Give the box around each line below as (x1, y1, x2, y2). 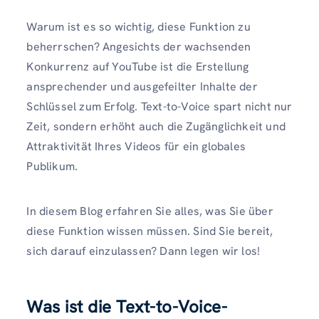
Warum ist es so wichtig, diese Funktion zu (26, 19, 251, 34)
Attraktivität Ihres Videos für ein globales (26, 138, 246, 154)
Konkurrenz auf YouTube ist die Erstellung (26, 58, 249, 74)
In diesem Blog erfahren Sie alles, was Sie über (26, 204, 273, 219)
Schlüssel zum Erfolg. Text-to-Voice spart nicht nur (26, 98, 293, 114)
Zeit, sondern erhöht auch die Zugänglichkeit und (26, 118, 286, 134)
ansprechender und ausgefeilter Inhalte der (26, 78, 258, 94)
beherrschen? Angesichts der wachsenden (26, 38, 251, 54)
